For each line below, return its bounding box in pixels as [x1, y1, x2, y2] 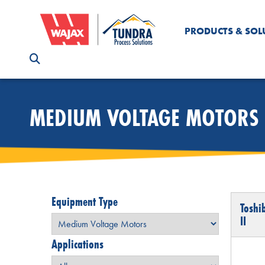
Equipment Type [51, 193, 118, 210]
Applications [51, 235, 104, 253]
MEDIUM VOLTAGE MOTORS [30, 102, 258, 134]
